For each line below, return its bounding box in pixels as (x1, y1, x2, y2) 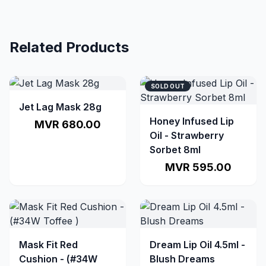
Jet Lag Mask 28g (19, 101, 102, 113)
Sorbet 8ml (150, 144, 201, 156)
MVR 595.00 (165, 161, 232, 173)
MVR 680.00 (34, 118, 101, 131)
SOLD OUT (151, 83, 185, 90)
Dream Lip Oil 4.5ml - (150, 239, 245, 251)
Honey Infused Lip (150, 115, 234, 127)
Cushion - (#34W (19, 253, 97, 265)
